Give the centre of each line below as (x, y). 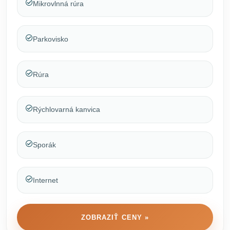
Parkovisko (51, 39)
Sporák (44, 145)
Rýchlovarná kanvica (66, 110)
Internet (45, 180)
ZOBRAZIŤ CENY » (115, 217)
